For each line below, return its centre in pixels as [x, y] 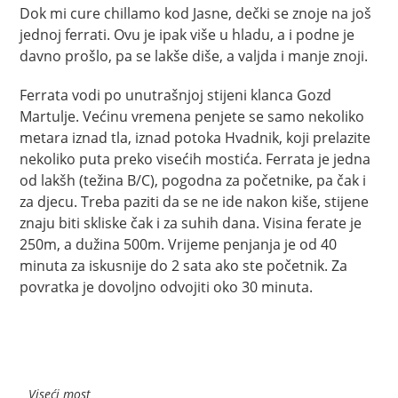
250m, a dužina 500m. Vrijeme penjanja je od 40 [179, 244]
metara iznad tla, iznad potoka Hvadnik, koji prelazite [195, 137]
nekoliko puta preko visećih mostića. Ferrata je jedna [195, 159]
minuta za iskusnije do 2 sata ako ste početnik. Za [184, 265]
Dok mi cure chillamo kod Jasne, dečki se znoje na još [196, 13]
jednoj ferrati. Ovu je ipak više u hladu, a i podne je [187, 34]
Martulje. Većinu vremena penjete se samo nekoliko [192, 116]
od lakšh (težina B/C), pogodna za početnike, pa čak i [193, 180]
